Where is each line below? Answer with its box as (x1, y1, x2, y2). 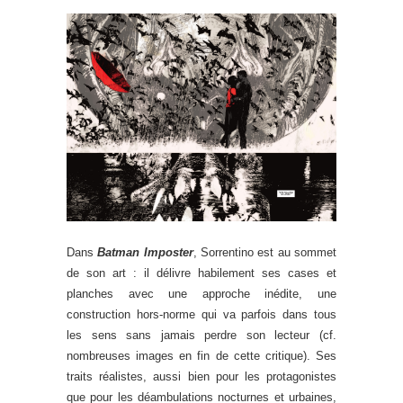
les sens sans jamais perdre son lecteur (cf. (67, 327, 336, 342)
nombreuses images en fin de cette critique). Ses (67, 348, 336, 363)
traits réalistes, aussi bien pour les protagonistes (67, 369, 336, 383)
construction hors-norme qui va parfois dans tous (67, 307, 336, 321)
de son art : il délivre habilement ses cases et (67, 265, 336, 280)
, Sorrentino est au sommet (193, 245, 337, 259)
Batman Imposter (97, 245, 193, 259)
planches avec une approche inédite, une (67, 286, 336, 300)
